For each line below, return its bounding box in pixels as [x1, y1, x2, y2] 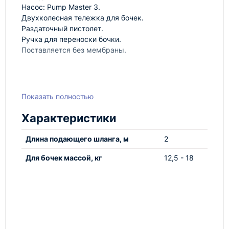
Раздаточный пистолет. [21, 24, 103, 33]
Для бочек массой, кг [26, 153, 102, 162]
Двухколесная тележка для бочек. [21, 13, 144, 22]
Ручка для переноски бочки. [21, 35, 121, 43]
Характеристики [21, 111, 116, 125]
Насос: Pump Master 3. [21, 3, 100, 11]
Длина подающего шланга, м [26, 134, 129, 143]
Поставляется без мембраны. [21, 45, 126, 54]
